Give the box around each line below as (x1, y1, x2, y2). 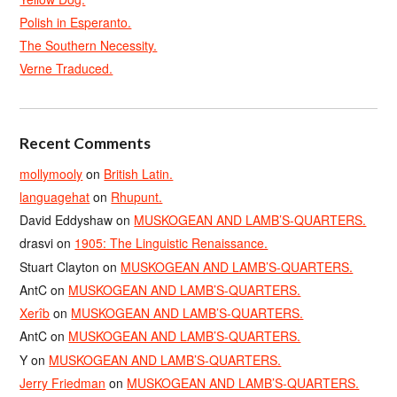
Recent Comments (19, 133, 152, 152)
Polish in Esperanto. (19, 12, 132, 31)
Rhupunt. (111, 187, 163, 206)
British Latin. (104, 164, 174, 183)
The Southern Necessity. (19, 36, 158, 54)
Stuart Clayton (19, 257, 100, 276)
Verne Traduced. (19, 59, 113, 78)
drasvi (19, 234, 54, 253)
